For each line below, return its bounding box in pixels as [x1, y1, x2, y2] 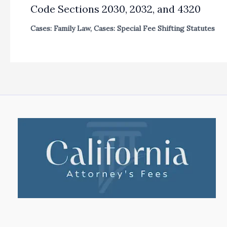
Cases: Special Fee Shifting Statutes [94, 24, 215, 33]
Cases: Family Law [30, 24, 90, 33]
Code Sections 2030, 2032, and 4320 [30, 3, 201, 16]
